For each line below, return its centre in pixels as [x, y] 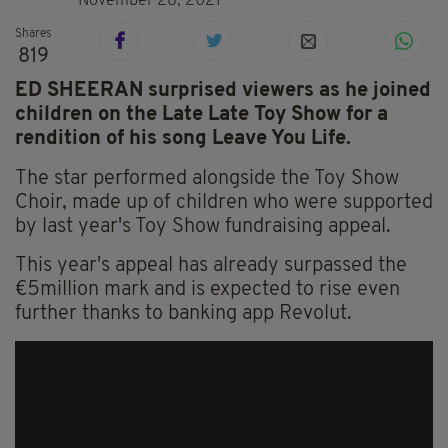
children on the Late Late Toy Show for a [201, 115]
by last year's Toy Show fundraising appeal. [203, 227]
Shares [33, 34]
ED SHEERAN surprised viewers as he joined [223, 91]
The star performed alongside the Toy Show [207, 179]
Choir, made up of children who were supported [224, 203]
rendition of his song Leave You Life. [183, 139]
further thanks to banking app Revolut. [183, 314]
